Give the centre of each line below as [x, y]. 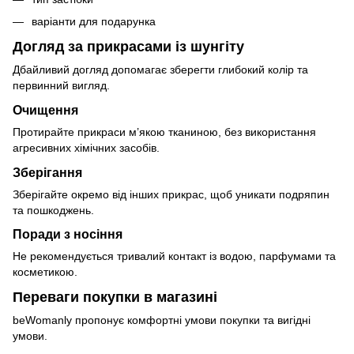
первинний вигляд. [61, 86]
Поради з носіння [68, 234]
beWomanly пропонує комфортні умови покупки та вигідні [162, 320]
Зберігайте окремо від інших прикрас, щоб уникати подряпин [171, 194]
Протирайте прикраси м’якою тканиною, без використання [164, 132]
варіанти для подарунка [94, 22]
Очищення [45, 109]
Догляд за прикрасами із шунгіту [128, 46]
